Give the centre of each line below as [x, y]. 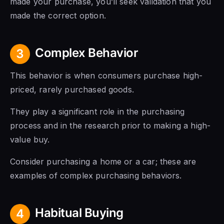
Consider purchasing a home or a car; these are [103, 161]
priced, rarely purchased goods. [72, 89]
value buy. [30, 139]
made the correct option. [58, 15]
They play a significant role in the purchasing [97, 111]
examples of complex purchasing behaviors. [96, 175]
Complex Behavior [87, 52]
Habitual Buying [79, 212]
